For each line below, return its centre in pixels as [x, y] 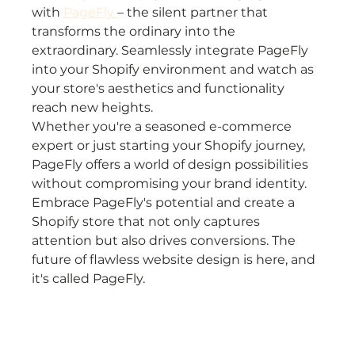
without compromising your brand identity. [171, 183]
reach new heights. [93, 107]
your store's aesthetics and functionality [160, 88]
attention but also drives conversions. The [166, 240]
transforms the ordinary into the [136, 31]
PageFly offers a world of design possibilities [172, 164]
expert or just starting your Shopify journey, [170, 145]
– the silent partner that [195, 12]
